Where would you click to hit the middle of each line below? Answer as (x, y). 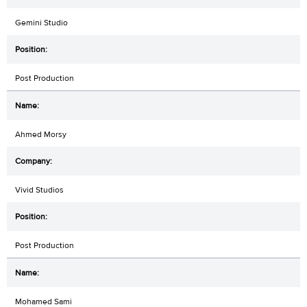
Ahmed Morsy (41, 135)
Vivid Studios (39, 190)
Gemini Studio (41, 23)
